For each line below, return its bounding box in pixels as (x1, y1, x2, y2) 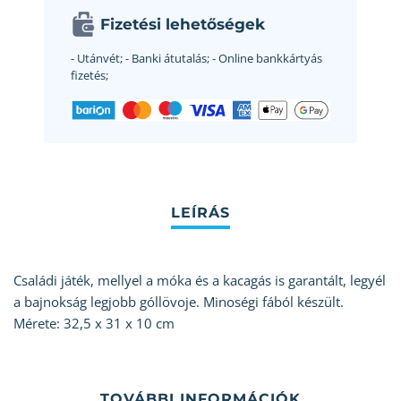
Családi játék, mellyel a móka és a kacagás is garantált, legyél (13, 271, 386, 290)
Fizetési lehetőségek (100, 15, 265, 34)
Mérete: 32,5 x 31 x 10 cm (13, 314, 175, 333)
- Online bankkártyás (209, 50, 322, 67)
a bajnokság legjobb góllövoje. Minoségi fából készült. (13, 293, 344, 311)
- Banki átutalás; (123, 50, 209, 67)
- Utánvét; (71, 50, 123, 67)
